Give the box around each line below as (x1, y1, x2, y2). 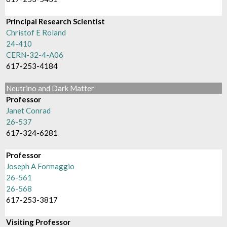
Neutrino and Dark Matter (6, 84, 95, 93)
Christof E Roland (6, 28, 66, 37)
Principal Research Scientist (6, 17, 105, 26)
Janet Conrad (6, 106, 51, 115)
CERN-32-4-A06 (6, 50, 64, 59)
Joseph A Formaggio (6, 162, 75, 171)
